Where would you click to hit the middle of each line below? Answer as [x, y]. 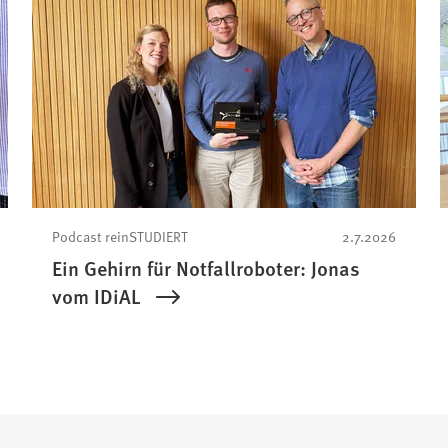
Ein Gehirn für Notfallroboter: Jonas [205, 268]
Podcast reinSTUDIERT [119, 236]
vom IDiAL [95, 296]
